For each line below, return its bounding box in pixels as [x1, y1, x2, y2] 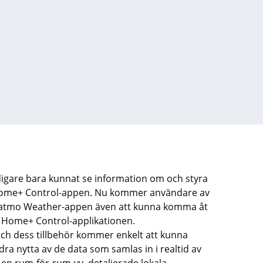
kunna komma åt [133, 200, 208, 213]
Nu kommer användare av [95, 186, 210, 199]
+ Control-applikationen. [28, 214, 135, 227]
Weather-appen [23, 200, 93, 213]
